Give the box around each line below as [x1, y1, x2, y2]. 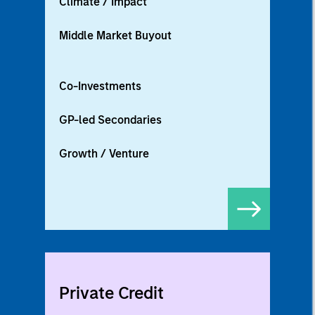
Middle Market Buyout [59, 29, 172, 43]
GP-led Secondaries [59, 113, 162, 127]
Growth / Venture [59, 147, 149, 161]
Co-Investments [59, 79, 141, 94]
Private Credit [59, 283, 164, 304]
